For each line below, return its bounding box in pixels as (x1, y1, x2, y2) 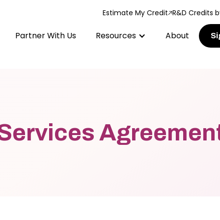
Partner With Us (15, 30, 76, 41)
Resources (96, 30, 136, 41)
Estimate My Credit (103, 8, 168, 18)
